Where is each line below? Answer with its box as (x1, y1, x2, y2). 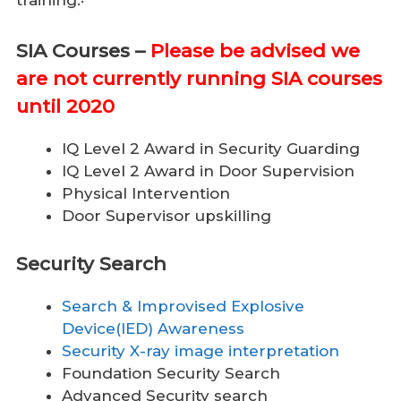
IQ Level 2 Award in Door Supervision (62, 161, 354, 180)
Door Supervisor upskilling (62, 206, 271, 225)
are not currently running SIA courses (16, 66, 382, 90)
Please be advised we (150, 38, 360, 62)
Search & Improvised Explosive (62, 297, 304, 316)
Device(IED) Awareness (62, 320, 244, 338)
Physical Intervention (62, 183, 230, 202)
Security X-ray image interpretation (62, 342, 339, 361)
